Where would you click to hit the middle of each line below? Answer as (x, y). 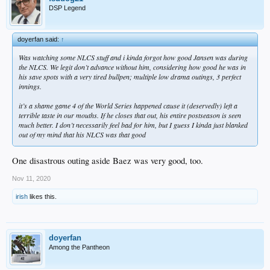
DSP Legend (67, 8)
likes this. (42, 197)
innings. (30, 86)
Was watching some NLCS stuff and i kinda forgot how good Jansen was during (133, 57)
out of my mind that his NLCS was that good (82, 134)
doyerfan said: (39, 39)
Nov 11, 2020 (31, 179)
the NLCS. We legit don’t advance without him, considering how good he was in (132, 67)
